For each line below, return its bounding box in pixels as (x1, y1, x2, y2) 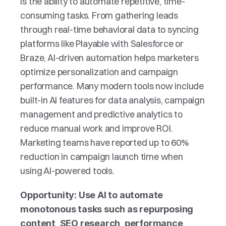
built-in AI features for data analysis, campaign (20, 94, 205, 106)
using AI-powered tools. (20, 165, 115, 177)
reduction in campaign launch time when (20, 151, 183, 162)
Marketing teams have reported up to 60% (20, 137, 189, 148)
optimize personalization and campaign (20, 66, 179, 78)
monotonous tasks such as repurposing (20, 204, 194, 214)
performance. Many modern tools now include (20, 80, 204, 92)
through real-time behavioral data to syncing (20, 24, 199, 35)
